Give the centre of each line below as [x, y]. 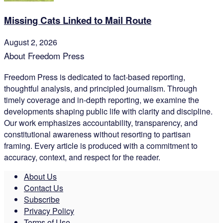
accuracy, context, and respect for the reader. [82, 157]
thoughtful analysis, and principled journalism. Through [101, 88]
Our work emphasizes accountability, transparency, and [101, 122]
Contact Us [44, 188]
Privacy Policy [49, 211]
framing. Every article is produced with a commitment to [101, 145]
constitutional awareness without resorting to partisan [97, 134]
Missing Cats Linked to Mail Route [78, 20]
